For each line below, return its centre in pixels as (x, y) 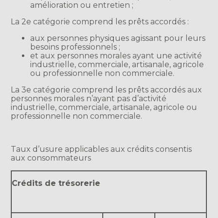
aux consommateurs (51, 158)
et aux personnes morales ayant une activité (116, 56)
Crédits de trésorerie (56, 183)
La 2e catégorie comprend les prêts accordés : (100, 22)
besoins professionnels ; (75, 47)
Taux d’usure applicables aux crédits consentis (101, 149)
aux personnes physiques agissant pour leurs (118, 38)
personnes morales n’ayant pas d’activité (89, 99)
